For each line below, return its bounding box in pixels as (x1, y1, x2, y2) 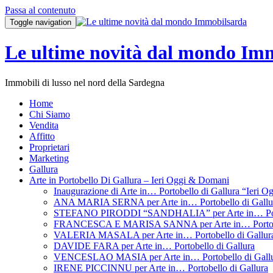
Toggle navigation (10, 18, 71, 27)
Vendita (29, 119, 58, 130)
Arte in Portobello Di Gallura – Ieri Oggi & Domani (29, 174, 229, 185)
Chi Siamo (29, 108, 70, 119)
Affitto (29, 130, 55, 141)
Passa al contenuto (5, 5, 76, 15)
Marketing (29, 152, 69, 163)
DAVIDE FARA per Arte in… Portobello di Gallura (54, 240, 255, 251)
